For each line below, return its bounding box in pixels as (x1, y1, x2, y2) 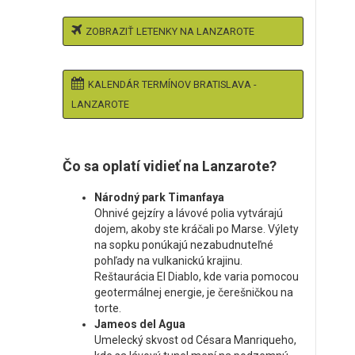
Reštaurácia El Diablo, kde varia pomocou (94, 270, 299, 284)
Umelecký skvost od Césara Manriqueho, (94, 334, 296, 347)
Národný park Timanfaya (94, 191, 224, 204)
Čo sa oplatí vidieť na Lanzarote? (63, 158, 277, 175)
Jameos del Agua (94, 318, 185, 331)
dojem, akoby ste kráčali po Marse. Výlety (94, 223, 299, 236)
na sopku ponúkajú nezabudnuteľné (94, 239, 273, 252)
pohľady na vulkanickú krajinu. (94, 254, 242, 268)
